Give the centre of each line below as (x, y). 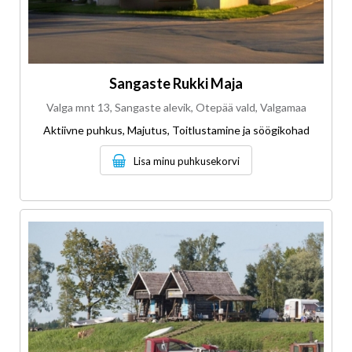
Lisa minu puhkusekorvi (187, 161)
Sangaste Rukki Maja (176, 84)
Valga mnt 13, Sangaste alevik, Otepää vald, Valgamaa (176, 108)
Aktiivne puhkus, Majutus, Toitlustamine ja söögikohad (176, 130)
